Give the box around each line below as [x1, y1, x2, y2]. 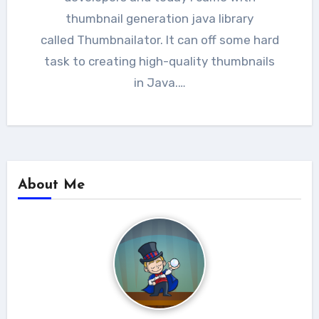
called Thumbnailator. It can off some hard [40, 32, 279, 47]
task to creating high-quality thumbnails [44, 53, 275, 68]
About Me [17, 177, 85, 192]
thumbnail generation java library [66, 11, 253, 26]
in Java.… [133, 75, 186, 90]
